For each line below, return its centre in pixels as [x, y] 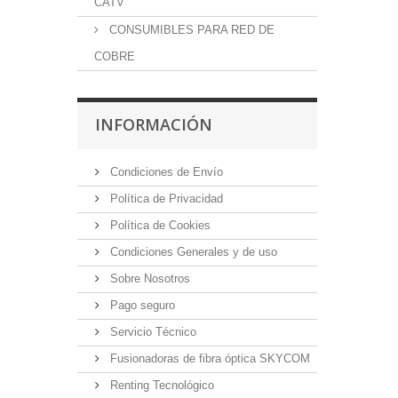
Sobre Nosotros [148, 279]
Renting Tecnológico [160, 385]
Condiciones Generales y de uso [192, 252]
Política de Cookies [159, 225]
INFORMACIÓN [154, 124]
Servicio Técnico [151, 332]
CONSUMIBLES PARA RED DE [190, 30]
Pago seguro [141, 305]
